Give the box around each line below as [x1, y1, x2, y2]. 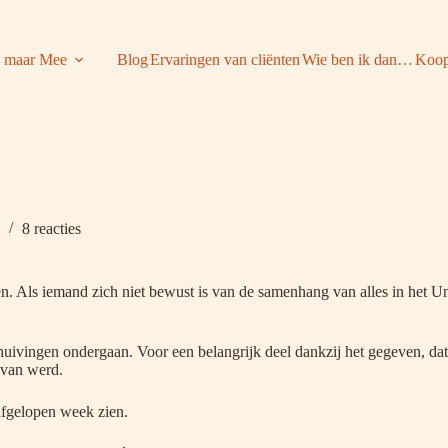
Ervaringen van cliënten [150, 51, 300, 68]
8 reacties [22, 220, 81, 238]
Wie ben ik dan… [302, 51, 413, 68]
